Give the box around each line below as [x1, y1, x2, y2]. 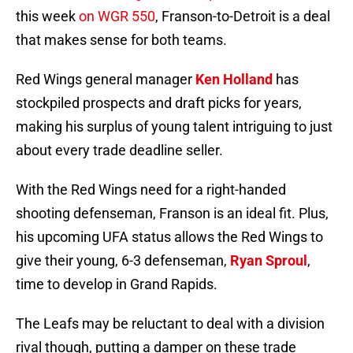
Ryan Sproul [230, 252, 307, 269]
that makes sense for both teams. [16, 32, 227, 49]
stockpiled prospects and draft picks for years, [16, 95, 302, 112]
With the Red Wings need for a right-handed [16, 181, 286, 199]
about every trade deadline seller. [16, 142, 223, 159]
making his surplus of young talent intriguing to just [16, 118, 333, 136]
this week [16, 8, 79, 25]
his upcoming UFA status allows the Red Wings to [16, 229, 323, 246]
